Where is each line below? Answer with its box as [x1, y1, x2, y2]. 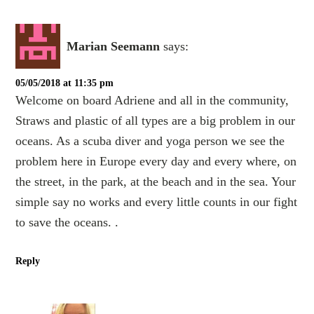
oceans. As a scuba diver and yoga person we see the [15, 134, 285, 149]
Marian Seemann [67, 39, 161, 53]
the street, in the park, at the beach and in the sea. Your [15, 175, 296, 189]
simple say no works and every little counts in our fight [15, 195, 298, 210]
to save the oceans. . [15, 215, 119, 230]
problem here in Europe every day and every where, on [15, 154, 297, 169]
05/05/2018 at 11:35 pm [15, 78, 114, 89]
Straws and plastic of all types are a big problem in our [15, 114, 296, 128]
